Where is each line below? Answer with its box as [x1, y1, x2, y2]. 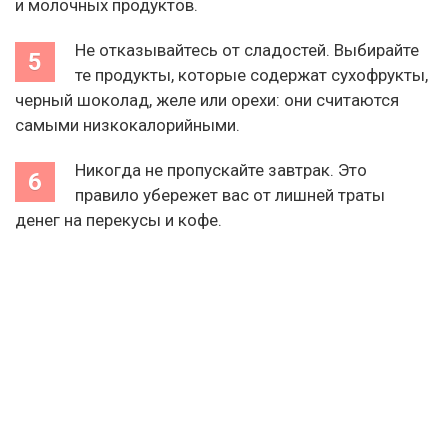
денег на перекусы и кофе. [15, 209, 222, 230]
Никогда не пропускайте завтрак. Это [75, 159, 367, 180]
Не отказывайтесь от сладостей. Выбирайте [75, 39, 419, 60]
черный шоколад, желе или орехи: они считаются [15, 89, 399, 110]
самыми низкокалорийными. [15, 114, 240, 135]
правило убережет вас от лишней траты [75, 184, 385, 205]
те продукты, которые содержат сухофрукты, [75, 64, 428, 85]
